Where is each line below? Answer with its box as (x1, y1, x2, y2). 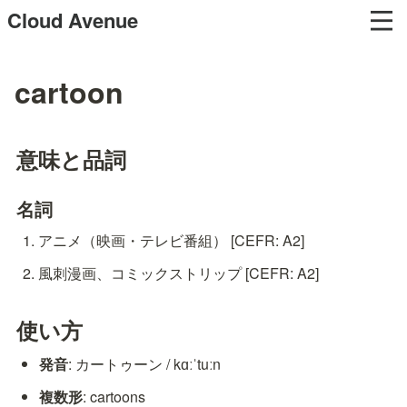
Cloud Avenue (7, 5, 138, 35)
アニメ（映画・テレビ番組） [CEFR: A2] (37, 230, 304, 251)
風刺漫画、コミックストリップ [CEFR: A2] (37, 263, 319, 283)
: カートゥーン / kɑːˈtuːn (68, 353, 222, 375)
